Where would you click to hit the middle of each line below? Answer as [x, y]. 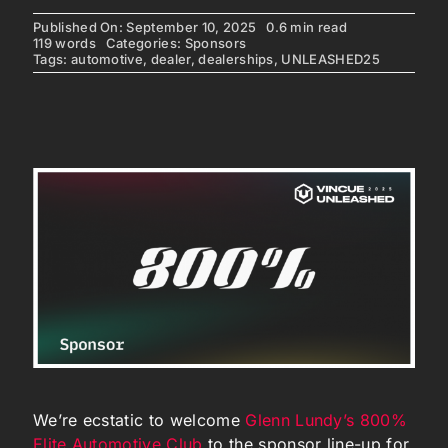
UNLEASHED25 [330, 58]
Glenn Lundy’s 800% [326, 419]
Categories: [145, 42]
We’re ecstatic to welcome [139, 419]
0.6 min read [307, 26]
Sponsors [215, 42]
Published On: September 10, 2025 [144, 26]
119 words [64, 42]
